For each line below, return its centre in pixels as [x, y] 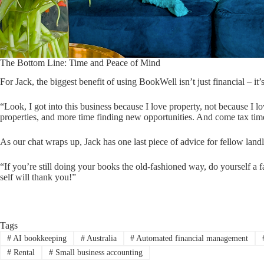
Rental [23, 252]
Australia [100, 238]
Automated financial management [192, 238]
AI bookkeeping [39, 238]
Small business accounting [98, 252]
